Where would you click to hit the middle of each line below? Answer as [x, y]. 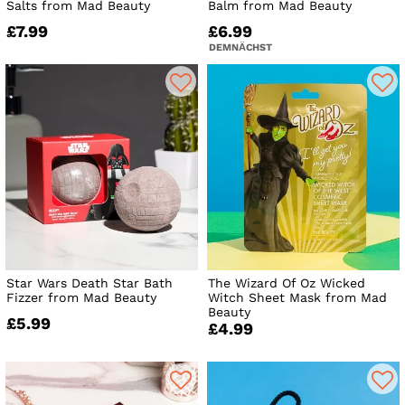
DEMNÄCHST [241, 47]
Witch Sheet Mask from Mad [298, 297]
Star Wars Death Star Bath [89, 283]
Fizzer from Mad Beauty [81, 297]
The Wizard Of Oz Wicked [287, 283]
